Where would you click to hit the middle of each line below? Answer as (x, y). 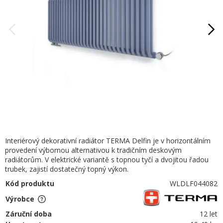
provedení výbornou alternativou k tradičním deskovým (93, 150)
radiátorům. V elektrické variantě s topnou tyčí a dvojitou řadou (107, 159)
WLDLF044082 (194, 183)
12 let (209, 214)
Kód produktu (30, 183)
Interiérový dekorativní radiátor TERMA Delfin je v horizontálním (108, 140)
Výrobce (20, 199)
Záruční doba (29, 214)
